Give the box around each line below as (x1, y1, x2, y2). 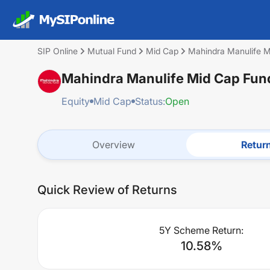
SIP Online (37, 46, 78, 56)
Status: (135, 95, 165, 107)
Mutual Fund (87, 46, 136, 56)
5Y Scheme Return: (159, 224, 244, 236)
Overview (92, 139, 135, 151)
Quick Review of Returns (37, 183, 177, 197)
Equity (61, 95, 90, 107)
